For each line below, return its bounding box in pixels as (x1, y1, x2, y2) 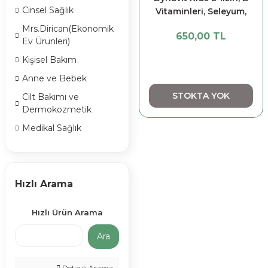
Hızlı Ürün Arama (31, 208, 103, 217)
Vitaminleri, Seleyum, (156, 6, 246, 17)
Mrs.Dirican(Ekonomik (22, 23, 114, 34)
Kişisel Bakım (22, 54, 77, 65)
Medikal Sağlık (22, 123, 81, 133)
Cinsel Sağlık (22, 5, 74, 16)
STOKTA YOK (172, 90, 230, 101)
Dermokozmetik (22, 104, 92, 115)
